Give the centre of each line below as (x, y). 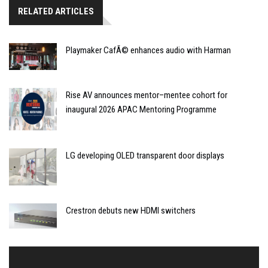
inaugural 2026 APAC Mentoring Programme (141, 109)
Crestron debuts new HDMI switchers (131, 210)
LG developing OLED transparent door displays (145, 155)
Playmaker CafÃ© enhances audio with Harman (148, 50)
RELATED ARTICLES (56, 11)
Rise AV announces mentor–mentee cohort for (147, 95)
